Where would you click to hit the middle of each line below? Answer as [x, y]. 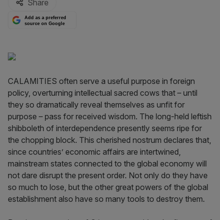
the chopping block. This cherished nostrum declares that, [110, 140]
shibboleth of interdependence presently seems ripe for [105, 128]
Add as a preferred [46, 18]
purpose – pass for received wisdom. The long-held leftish [110, 116]
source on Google [45, 23]
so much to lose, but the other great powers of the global [108, 187]
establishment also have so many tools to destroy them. [106, 199]
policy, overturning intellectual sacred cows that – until [103, 93]
